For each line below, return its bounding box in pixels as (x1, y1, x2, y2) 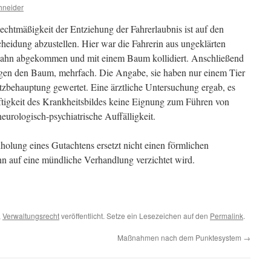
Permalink (210, 211, 243, 221)
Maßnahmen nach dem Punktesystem (117, 232, 243, 243)
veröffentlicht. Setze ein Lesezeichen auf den (59, 211, 210, 221)
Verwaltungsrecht (2, 211, 59, 221)
